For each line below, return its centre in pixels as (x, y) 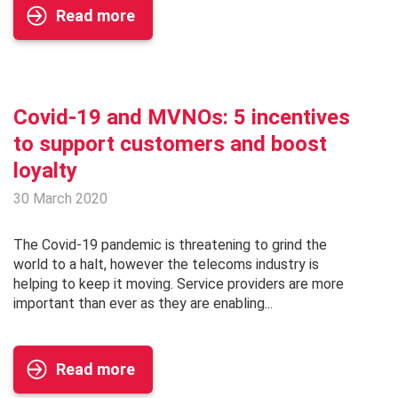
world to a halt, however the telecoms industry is (166, 265)
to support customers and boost (170, 144)
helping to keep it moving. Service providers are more (179, 284)
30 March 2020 (60, 199)
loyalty (45, 171)
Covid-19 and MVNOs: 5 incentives (182, 118)
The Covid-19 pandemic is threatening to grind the (170, 245)
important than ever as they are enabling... (143, 304)
